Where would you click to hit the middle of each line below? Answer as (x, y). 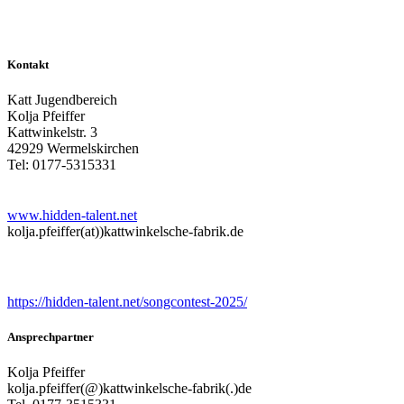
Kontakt (28, 64)
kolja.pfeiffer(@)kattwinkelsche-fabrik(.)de (129, 389)
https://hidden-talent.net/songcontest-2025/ (127, 302)
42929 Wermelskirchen (73, 148)
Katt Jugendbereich (62, 99)
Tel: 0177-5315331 (62, 164)
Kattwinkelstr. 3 (52, 132)
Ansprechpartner (50, 337)
